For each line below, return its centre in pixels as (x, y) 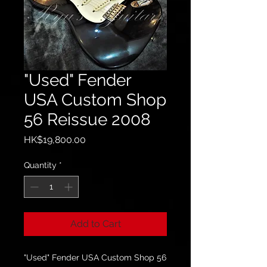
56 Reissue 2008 (87, 119)
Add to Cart (95, 224)
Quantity (40, 165)
